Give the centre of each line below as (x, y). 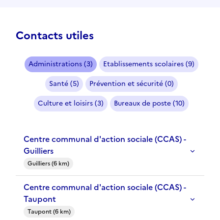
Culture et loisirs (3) (71, 104)
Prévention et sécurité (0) (131, 84)
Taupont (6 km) (49, 212)
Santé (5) (64, 84)
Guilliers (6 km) (48, 164)
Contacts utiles (55, 36)
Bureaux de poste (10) (149, 104)
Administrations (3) (60, 64)
